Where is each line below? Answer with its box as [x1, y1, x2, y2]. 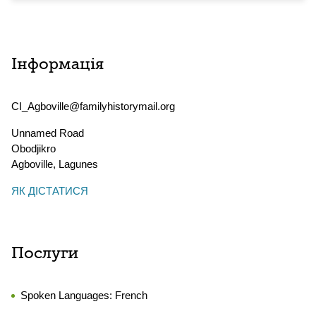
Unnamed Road [11, 127, 84, 139]
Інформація [11, 57, 104, 73]
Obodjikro [11, 142, 56, 154]
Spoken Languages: [20, 289, 115, 301]
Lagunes [59, 158, 98, 170]
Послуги [11, 246, 78, 262]
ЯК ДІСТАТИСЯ [11, 185, 88, 197]
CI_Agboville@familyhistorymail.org [11, 100, 175, 112]
